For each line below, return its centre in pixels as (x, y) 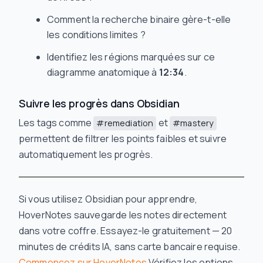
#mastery (193, 123)
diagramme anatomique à (103, 73)
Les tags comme (56, 123)
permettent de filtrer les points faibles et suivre (123, 139)
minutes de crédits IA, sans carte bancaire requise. (130, 247)
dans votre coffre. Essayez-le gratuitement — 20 (126, 231)
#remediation (125, 123)
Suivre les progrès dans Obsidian (99, 104)
